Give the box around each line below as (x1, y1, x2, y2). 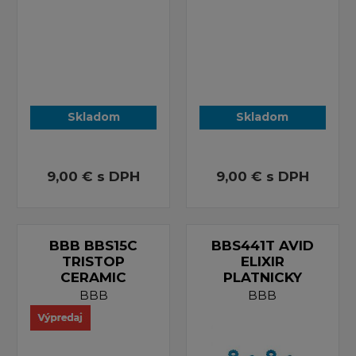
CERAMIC (60, 269, 127, 285)
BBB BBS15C (49, 237, 138, 253)
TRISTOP (62, 253, 126, 269)
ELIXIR (240, 253, 284, 269)
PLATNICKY (222, 269, 302, 285)
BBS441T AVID (211, 237, 314, 253)
